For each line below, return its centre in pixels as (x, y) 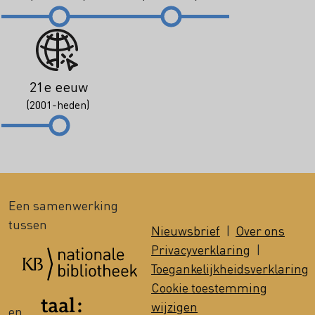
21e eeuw (59, 87)
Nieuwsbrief (186, 231)
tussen (28, 224)
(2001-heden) (58, 105)
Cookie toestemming (209, 288)
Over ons (260, 231)
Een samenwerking (63, 205)
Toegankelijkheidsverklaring (230, 269)
